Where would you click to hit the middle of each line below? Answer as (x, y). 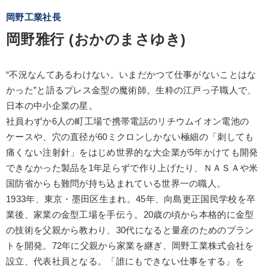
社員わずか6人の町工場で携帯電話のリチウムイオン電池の (128, 121)
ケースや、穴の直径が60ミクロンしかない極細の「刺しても (130, 137)
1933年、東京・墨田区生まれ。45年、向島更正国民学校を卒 (131, 199)
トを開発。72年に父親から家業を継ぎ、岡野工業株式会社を (130, 246)
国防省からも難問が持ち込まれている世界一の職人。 (116, 184)
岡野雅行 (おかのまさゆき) (96, 39)
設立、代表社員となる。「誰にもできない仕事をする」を (125, 261)
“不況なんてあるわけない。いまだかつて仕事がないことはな (131, 75)
